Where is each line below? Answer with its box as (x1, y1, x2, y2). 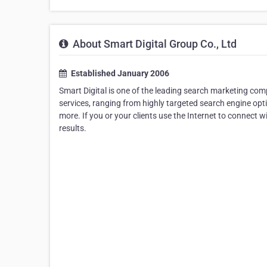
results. (59, 123, 86, 133)
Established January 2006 (69, 69, 169, 79)
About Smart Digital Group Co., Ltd (70, 38, 237, 51)
